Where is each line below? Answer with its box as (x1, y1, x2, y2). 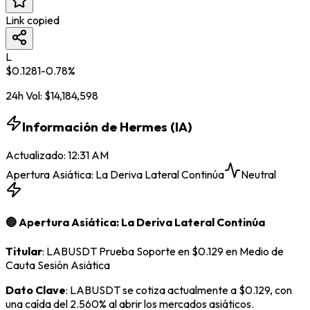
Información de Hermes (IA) (22, 118, 192, 136)
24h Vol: (6, 88, 44, 102)
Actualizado (6, 148, 64, 163)
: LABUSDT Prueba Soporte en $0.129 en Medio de (42, 244, 284, 258)
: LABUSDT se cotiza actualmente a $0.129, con (66, 282, 292, 297)
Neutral (241, 167, 276, 182)
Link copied (6, 12, 60, 27)
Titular (6, 244, 42, 258)
